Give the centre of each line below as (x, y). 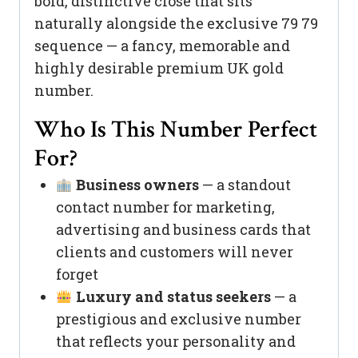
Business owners (137, 185)
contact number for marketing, (165, 207)
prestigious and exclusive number (179, 319)
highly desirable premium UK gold (159, 68)
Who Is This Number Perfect (176, 130)
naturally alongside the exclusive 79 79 (176, 24)
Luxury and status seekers (173, 297)
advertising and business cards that (183, 230)
